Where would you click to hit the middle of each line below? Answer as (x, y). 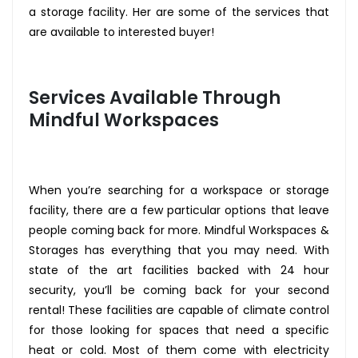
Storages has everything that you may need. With (179, 250)
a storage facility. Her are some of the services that (179, 12)
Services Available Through (155, 98)
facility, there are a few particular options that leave (179, 210)
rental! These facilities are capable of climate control (179, 310)
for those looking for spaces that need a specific (179, 330)
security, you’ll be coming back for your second (179, 290)
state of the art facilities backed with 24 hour (179, 270)
